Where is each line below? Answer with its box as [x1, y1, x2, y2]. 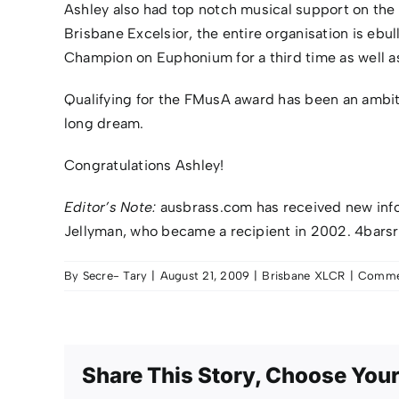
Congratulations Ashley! [64, 157, 224, 175]
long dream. [64, 115, 144, 133]
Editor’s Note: [64, 199, 160, 216]
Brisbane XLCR [262, 269, 346, 283]
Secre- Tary [82, 269, 148, 283]
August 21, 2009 [159, 269, 250, 283]
